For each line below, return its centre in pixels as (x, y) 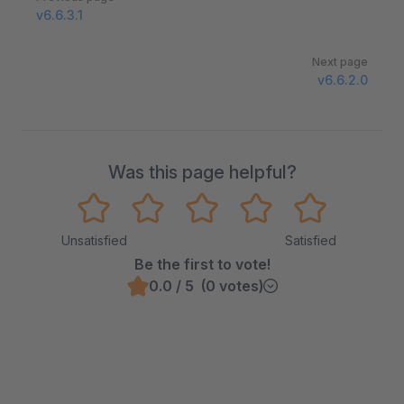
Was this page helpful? (202, 172)
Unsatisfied (94, 240)
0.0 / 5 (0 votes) (206, 286)
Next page (340, 62)
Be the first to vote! (202, 264)
